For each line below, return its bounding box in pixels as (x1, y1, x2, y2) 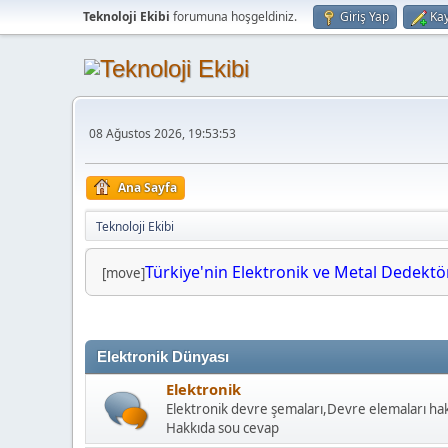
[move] (102, 264, 145, 282)
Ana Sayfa (118, 179, 177, 196)
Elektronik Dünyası (97, 349, 229, 366)
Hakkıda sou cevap (166, 419, 279, 438)
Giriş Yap (340, 8, 389, 25)
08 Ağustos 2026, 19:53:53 (89, 124, 236, 142)
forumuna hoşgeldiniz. (170, 8, 297, 25)
